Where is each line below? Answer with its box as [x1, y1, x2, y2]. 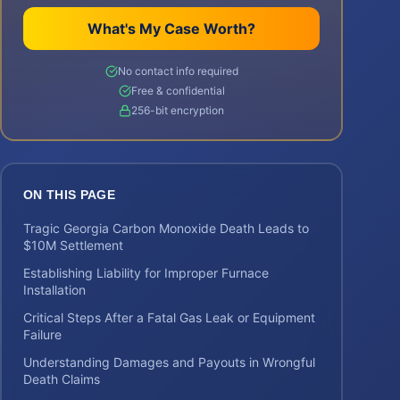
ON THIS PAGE [23, 187, 116, 202]
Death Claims [23, 371, 100, 387]
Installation [23, 282, 86, 297]
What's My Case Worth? [87, 20, 255, 37]
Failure [23, 327, 62, 342]
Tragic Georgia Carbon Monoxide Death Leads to [23, 221, 309, 236]
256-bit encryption [131, 104, 224, 117]
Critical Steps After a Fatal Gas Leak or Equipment [23, 310, 315, 325]
